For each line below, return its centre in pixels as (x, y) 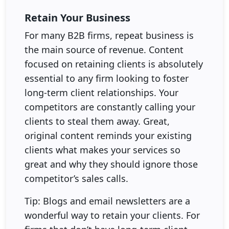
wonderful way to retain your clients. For (112, 215)
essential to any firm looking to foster (107, 78)
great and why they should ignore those (111, 164)
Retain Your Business (77, 17)
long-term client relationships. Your (101, 92)
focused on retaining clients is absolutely (114, 64)
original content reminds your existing (108, 135)
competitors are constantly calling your (110, 107)
